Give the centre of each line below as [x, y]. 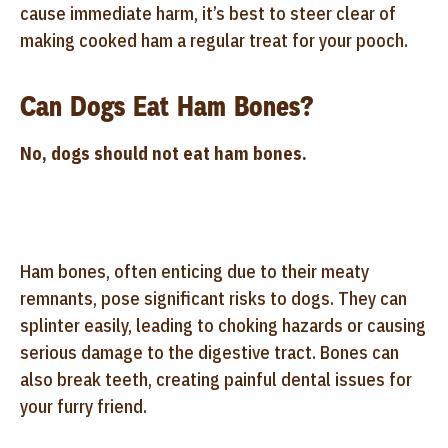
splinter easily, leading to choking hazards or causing [223, 325]
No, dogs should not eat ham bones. [163, 153]
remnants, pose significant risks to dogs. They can [213, 298]
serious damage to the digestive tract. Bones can [209, 352]
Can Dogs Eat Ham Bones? [166, 106]
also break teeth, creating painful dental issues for [216, 379]
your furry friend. [83, 406]
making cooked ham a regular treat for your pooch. [214, 40]
